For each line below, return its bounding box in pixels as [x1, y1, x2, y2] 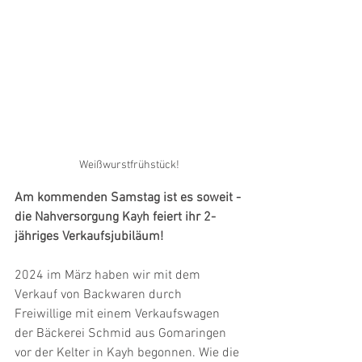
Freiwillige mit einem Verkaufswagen [15, 305, 223, 322]
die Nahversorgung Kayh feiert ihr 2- [15, 208, 216, 225]
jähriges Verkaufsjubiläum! [15, 228, 166, 245]
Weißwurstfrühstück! [79, 158, 179, 172]
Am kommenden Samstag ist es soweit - [15, 189, 244, 206]
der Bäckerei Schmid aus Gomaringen [15, 325, 229, 342]
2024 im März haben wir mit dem [15, 267, 204, 284]
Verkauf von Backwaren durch [15, 286, 185, 303]
